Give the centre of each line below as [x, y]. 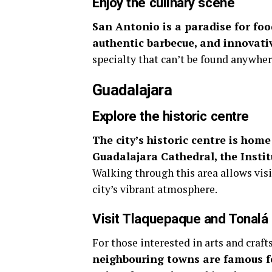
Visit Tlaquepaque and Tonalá [180, 219]
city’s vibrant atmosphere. [155, 189]
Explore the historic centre [171, 116]
